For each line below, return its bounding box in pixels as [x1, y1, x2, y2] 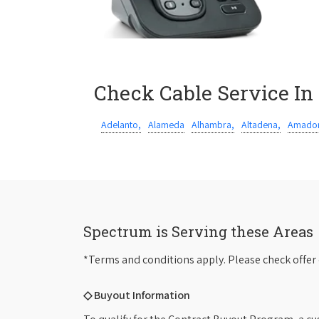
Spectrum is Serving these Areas [83, 222, 313, 241]
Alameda [148, 118, 184, 131]
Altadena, [241, 118, 281, 131]
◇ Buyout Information [83, 288, 190, 303]
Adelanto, [101, 118, 141, 131]
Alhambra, [192, 118, 234, 131]
